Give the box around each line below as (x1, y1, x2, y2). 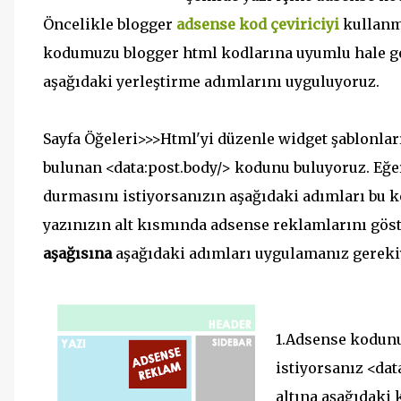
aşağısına (43, 244, 112, 262)
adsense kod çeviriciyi (176, 15, 339, 33)
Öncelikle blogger (43, 15, 176, 33)
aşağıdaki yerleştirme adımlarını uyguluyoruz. (43, 73, 380, 90)
